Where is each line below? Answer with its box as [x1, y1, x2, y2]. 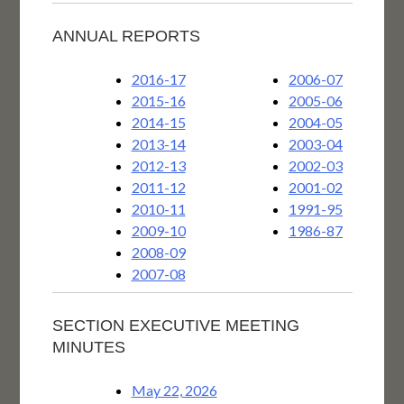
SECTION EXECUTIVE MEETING [51, 317, 299, 335]
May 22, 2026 [131, 381, 217, 399]
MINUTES [51, 338, 125, 357]
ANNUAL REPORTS [51, 27, 200, 46]
